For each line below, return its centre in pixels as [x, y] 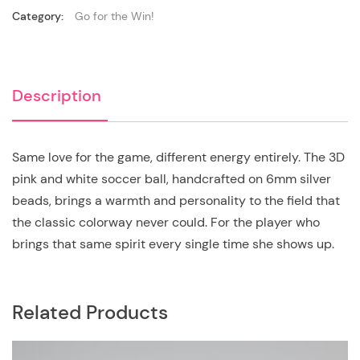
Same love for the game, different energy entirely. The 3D [178, 157]
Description [57, 96]
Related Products [90, 313]
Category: [39, 16]
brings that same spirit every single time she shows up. [173, 244]
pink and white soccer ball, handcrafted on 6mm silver [172, 179]
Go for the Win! [114, 16]
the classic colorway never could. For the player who [166, 223]
